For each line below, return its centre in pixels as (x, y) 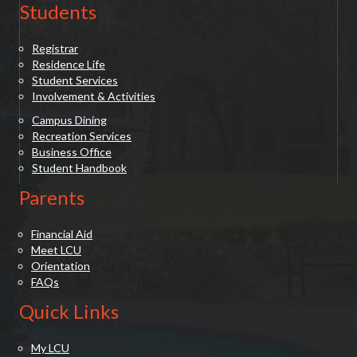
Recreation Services (82, 136)
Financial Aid (62, 234)
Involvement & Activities (94, 96)
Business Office (72, 152)
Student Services (75, 80)
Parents (52, 198)
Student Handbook (79, 168)
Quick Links (69, 312)
